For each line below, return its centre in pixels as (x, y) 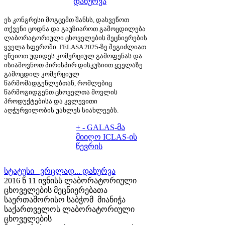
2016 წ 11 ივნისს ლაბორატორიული (70, 180)
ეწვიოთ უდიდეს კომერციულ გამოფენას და (73, 56)
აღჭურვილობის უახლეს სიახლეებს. (61, 110)
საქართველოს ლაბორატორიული (69, 209)
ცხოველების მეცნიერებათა (56, 190)
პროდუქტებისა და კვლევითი (51, 101)
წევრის (89, 146)
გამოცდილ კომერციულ (42, 74)
